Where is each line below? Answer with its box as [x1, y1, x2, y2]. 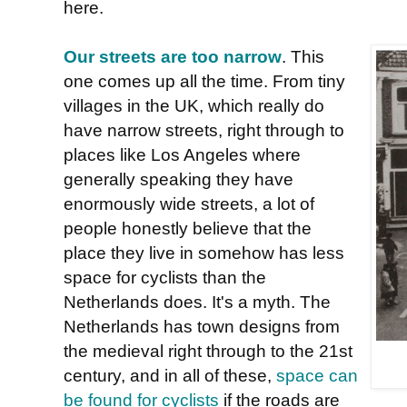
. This [282, 45, 324, 66]
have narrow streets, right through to [64, 119, 344, 140]
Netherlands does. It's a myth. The [64, 291, 331, 312]
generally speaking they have [64, 168, 293, 189]
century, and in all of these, [64, 364, 276, 385]
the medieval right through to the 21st [64, 340, 352, 361]
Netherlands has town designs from [64, 315, 340, 336]
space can [276, 364, 358, 385]
